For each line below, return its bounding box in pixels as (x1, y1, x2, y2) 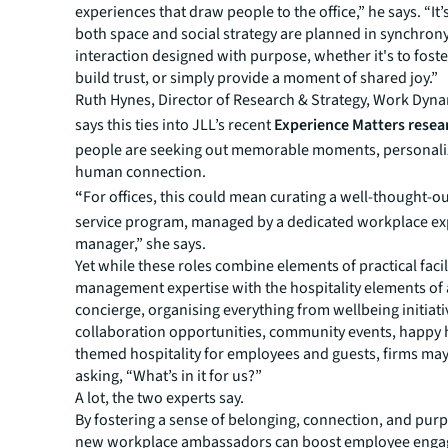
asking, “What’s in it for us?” (75, 365, 263, 387)
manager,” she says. (75, 233, 207, 255)
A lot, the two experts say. (75, 387, 245, 409)
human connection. (75, 161, 207, 183)
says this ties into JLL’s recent (75, 114, 275, 136)
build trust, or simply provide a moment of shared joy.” (75, 67, 439, 89)
